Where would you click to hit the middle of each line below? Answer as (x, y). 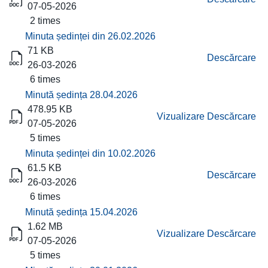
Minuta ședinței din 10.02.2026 (90, 153)
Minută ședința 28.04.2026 (81, 95)
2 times (43, 21)
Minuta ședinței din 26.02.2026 (90, 36)
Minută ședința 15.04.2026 (81, 212)
